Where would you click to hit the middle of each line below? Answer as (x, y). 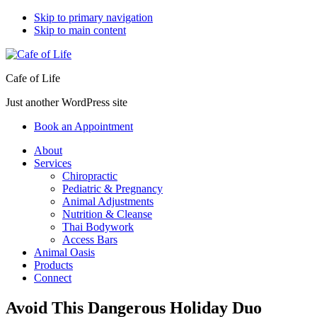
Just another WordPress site (67, 102)
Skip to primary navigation (93, 17)
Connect (53, 278)
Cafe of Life (33, 78)
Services (53, 163)
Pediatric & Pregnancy (113, 189)
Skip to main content (80, 30)
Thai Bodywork (98, 227)
